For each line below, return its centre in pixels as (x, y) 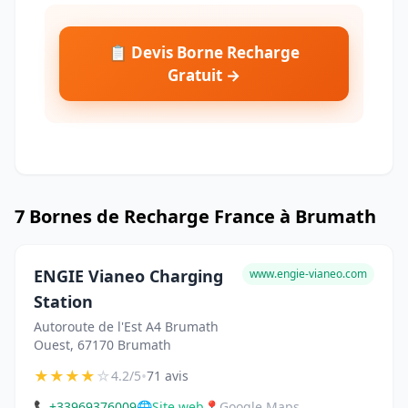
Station (63, 302)
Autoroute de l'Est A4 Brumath (126, 327)
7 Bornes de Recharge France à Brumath (195, 217)
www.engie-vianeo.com (308, 274)
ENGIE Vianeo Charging (128, 276)
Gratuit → (204, 76)
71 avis (168, 376)
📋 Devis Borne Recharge (204, 53)
